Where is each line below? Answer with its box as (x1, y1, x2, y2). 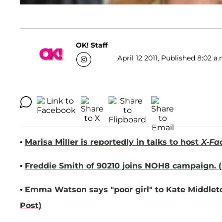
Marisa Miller (25, 137, 78, 147)
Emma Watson (25, 185, 87, 195)
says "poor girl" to (87, 185, 164, 195)
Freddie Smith (25, 161, 86, 171)
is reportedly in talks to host (78, 137, 201, 147)
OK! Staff (76, 40, 108, 50)
